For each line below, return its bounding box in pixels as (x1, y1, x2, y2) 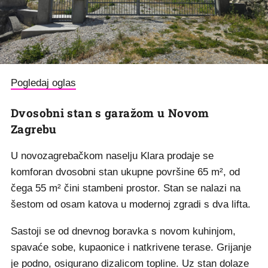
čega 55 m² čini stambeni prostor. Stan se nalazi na (11, 182, 240, 194)
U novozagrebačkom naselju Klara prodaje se (11, 150, 214, 162)
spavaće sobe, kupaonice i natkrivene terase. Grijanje (11, 241, 251, 253)
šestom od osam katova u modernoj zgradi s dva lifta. (11, 198, 251, 210)
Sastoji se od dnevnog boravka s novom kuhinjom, (11, 225, 236, 237)
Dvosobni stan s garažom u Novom (11, 105, 209, 120)
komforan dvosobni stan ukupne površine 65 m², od (11, 166, 240, 178)
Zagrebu (11, 121, 57, 136)
